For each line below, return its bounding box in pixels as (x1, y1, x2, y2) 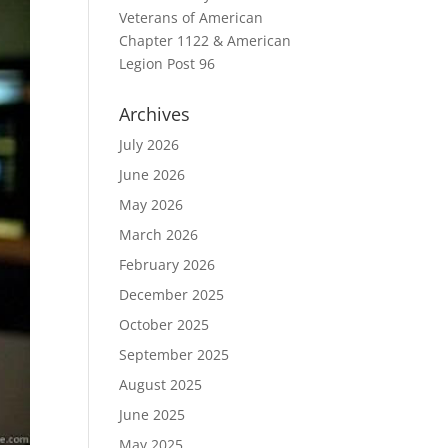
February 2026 (119, 255, 216, 274)
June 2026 (119, 165, 186, 184)
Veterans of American (119, 8, 264, 27)
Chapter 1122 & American (119, 31, 292, 50)
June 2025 (119, 405, 186, 424)
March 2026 (119, 225, 199, 244)
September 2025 (119, 345, 230, 364)
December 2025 (119, 285, 225, 304)
